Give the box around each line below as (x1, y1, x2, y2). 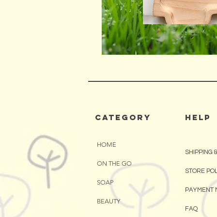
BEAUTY (97, 197, 120, 205)
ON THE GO (97, 159, 132, 167)
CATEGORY (95, 112, 151, 122)
